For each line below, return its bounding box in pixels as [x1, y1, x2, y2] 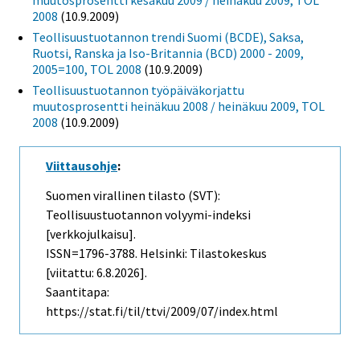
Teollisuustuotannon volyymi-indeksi [46, 206, 251, 223]
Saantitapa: [46, 283, 109, 300]
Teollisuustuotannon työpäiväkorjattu [32, 81, 244, 98]
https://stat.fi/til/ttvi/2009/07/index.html [46, 302, 278, 319]
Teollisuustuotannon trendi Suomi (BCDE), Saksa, [32, 28, 304, 45]
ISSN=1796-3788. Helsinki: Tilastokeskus [46, 244, 267, 261]
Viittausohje [46, 157, 117, 174]
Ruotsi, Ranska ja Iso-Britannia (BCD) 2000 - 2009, [32, 44, 304, 61]
